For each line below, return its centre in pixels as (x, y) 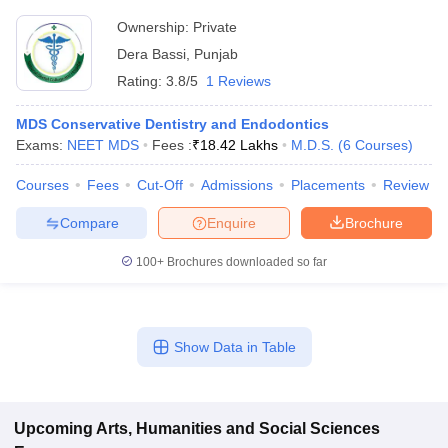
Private (215, 27)
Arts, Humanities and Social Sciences (238, 428)
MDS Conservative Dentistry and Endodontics (172, 124)
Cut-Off (160, 185)
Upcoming (53, 428)
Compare (89, 222)
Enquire (231, 222)
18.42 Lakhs (239, 145)
